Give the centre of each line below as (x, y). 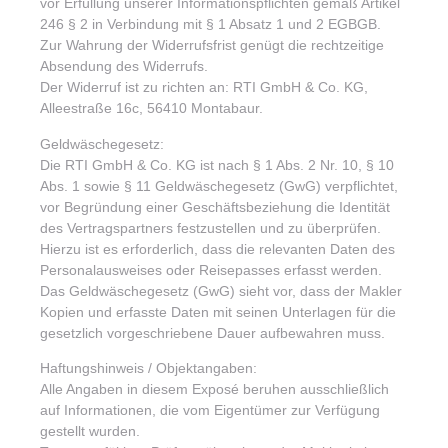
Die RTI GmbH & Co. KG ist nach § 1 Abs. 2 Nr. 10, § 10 (217, 164)
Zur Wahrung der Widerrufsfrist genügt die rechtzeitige (212, 45)
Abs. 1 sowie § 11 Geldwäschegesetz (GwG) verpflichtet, (219, 185)
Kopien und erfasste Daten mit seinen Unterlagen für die (218, 311)
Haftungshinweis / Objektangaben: (148, 368)
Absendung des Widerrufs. (124, 66)
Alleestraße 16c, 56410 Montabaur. (151, 108)
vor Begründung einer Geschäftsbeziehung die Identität (215, 206)
